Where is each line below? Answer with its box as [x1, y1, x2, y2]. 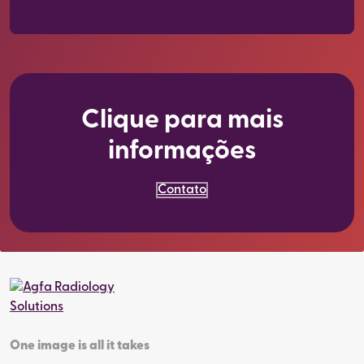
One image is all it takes [10, 340, 149, 353]
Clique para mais [80, 108, 284, 134]
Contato [158, 184, 206, 197]
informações [108, 139, 256, 165]
